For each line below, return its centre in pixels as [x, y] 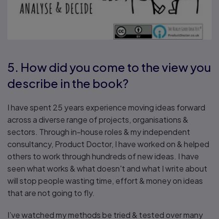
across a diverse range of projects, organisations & [98, 120]
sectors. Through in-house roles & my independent [99, 132]
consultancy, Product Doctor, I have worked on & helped [108, 144]
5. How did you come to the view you [109, 67]
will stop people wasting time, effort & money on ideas [105, 181]
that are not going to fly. [52, 193]
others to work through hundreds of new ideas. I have [103, 156]
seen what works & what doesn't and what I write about [107, 169]
